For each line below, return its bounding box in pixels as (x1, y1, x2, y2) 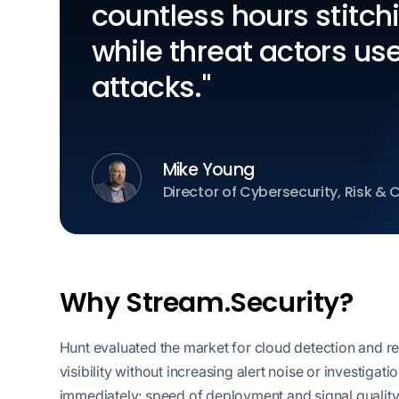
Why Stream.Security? (59, 283, 354, 322)
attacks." (91, 66, 211, 107)
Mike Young (162, 158, 255, 183)
